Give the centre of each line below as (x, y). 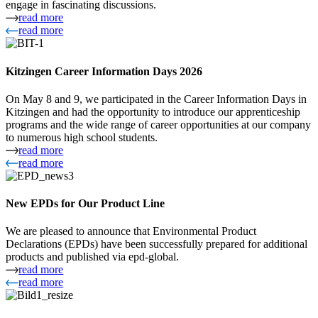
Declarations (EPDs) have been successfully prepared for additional (157, 244)
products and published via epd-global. (92, 257)
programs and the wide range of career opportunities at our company (158, 124)
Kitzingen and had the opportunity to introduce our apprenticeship (153, 111)
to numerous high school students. (82, 137)
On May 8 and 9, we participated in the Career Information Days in (156, 99)
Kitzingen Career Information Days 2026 (104, 71)
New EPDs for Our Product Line (85, 204)
